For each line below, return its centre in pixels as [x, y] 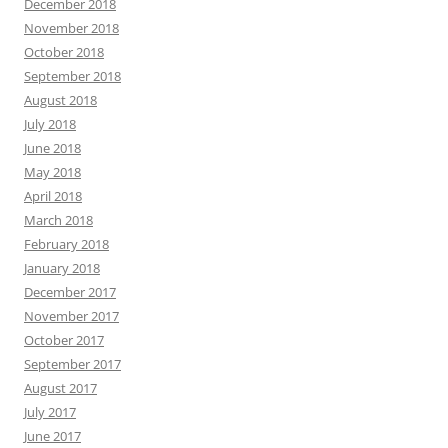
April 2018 [53, 196]
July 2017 [50, 412]
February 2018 [66, 244]
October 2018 [64, 52]
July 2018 [50, 124]
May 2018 [52, 172]
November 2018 [71, 28]
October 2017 [64, 340]
